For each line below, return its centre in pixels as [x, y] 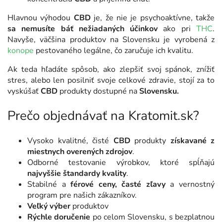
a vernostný [190, 184]
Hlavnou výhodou [41, 18]
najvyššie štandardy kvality [77, 173]
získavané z [192, 140]
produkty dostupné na [98, 91]
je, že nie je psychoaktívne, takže [152, 18]
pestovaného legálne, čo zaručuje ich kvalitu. [113, 50]
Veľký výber [49, 206]
